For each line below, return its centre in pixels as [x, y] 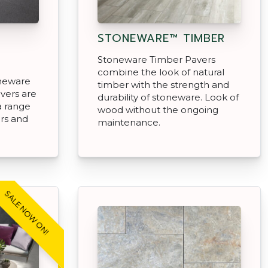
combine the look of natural [161, 72]
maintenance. [129, 122]
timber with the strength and [163, 84]
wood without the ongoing [158, 109]
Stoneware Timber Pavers [156, 59]
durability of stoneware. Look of [168, 97]
